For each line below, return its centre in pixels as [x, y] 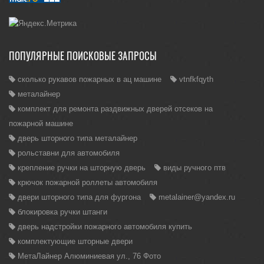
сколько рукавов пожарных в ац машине [90, 79]
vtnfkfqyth [196, 79]
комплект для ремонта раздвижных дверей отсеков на [115, 109]
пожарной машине [41, 123]
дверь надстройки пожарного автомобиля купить [105, 227]
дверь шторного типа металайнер [77, 138]
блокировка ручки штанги [62, 212]
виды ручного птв [194, 168]
